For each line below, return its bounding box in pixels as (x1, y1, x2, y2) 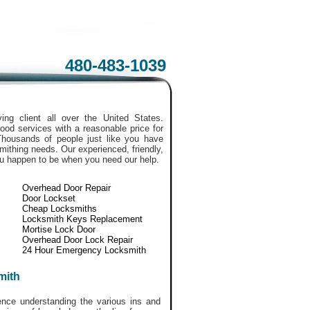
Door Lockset (22, 193, 75, 203)
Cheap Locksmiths (22, 203, 97, 214)
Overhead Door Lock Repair (22, 235, 133, 245)
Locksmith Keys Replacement (22, 214, 143, 224)
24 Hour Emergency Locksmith (22, 245, 146, 255)
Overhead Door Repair (22, 183, 111, 193)
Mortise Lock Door (22, 224, 95, 235)
